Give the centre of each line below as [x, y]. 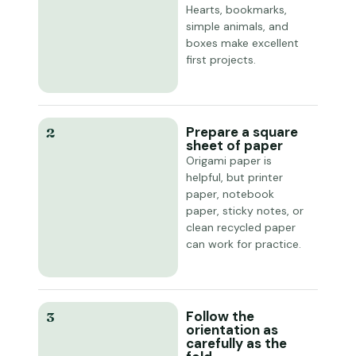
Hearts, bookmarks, [236, 10]
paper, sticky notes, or [245, 211]
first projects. [221, 60]
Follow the [220, 316]
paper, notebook [230, 194]
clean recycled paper [241, 227]
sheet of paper [234, 145]
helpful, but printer [234, 177]
